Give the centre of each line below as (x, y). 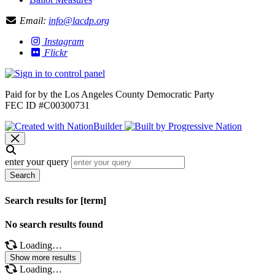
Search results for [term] (56, 200)
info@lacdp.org (79, 21)
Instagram (64, 42)
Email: (33, 21)
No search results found (54, 224)
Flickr (56, 53)
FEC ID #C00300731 (47, 106)
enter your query (37, 162)
